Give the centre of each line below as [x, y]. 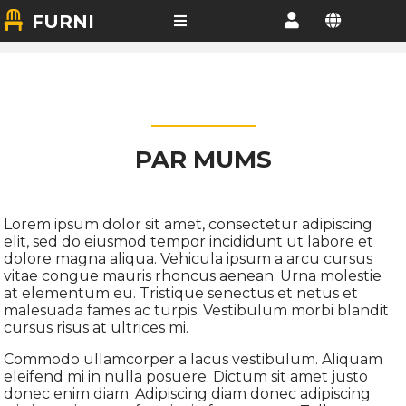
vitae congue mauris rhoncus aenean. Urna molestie [193, 276]
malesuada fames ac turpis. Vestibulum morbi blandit [197, 310]
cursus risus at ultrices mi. [97, 328]
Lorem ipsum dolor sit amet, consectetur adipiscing [188, 224]
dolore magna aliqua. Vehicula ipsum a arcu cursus [188, 259]
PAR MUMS [203, 159]
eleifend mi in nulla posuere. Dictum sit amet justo [186, 377]
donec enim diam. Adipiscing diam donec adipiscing [188, 394]
